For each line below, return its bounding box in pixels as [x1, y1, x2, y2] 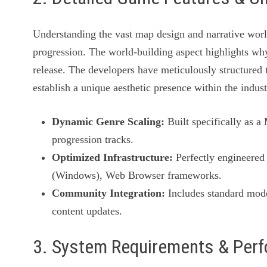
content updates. [52, 204, 123, 217]
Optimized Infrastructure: [52, 151, 173, 163]
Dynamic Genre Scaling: [52, 115, 165, 128]
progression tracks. [52, 133, 134, 145]
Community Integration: [52, 187, 166, 199]
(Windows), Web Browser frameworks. [52, 169, 222, 181]
